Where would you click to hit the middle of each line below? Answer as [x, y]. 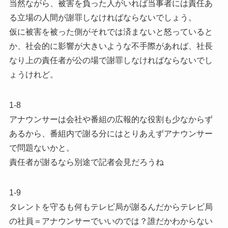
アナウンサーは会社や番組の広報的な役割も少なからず [111, 119]
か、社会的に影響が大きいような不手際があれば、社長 [111, 46]
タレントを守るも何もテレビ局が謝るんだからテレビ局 [111, 207]
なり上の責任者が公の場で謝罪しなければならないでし [111, 60]
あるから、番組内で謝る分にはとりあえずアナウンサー [111, 133]
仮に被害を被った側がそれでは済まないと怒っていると [111, 32]
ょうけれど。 [33, 74]
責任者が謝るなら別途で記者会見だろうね [86, 162]
